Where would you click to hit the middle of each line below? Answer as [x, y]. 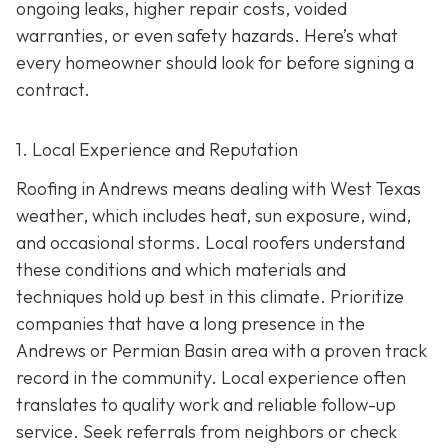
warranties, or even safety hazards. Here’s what [207, 35]
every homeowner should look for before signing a [215, 62]
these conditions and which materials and [181, 270]
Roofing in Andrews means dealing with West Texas [218, 189]
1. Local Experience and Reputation [157, 149]
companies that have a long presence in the [190, 324]
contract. [53, 89]
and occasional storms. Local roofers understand [210, 243]
